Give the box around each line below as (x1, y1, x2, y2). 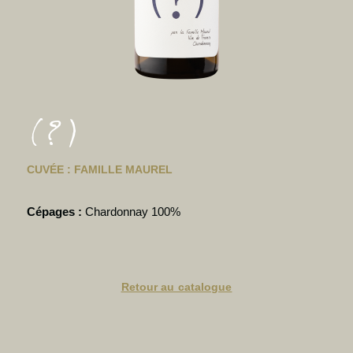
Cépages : (26, 204, 85, 218)
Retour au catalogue (121, 280, 232, 293)
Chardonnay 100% (84, 204, 180, 218)
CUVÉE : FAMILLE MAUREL (26, 162, 173, 176)
